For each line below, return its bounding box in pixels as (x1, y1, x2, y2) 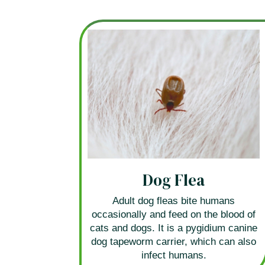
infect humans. (141, 249, 206, 261)
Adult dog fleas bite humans (112, 195, 235, 206)
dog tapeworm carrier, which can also (91, 235, 257, 247)
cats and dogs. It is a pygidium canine (90, 222, 258, 234)
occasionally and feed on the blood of (92, 208, 256, 220)
